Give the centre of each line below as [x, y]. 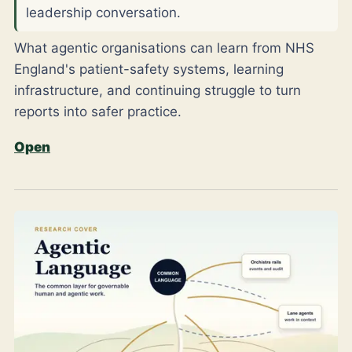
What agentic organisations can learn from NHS [164, 48]
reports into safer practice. [98, 111]
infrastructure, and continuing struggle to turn [158, 90]
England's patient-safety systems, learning [149, 69]
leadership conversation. [103, 12]
